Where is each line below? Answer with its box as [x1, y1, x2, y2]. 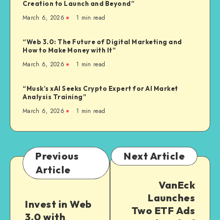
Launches [148, 192, 195, 204]
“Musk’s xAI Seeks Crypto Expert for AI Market [23, 84, 178, 93]
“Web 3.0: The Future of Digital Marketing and [23, 38, 182, 46]
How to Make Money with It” [23, 46, 116, 55]
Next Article [124, 150, 185, 163]
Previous [35, 150, 79, 163]
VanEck [159, 179, 195, 192]
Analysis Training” [23, 93, 86, 101]
